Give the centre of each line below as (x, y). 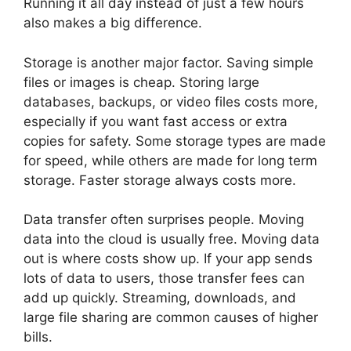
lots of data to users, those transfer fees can (164, 278)
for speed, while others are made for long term (170, 160)
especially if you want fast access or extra (156, 121)
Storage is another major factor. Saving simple (168, 62)
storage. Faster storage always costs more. (160, 180)
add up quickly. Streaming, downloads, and (160, 298)
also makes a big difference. (113, 23)
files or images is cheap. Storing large (141, 82)
